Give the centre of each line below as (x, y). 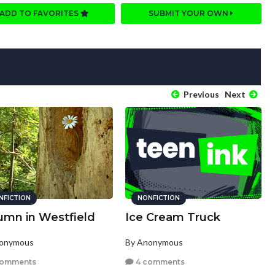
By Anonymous (154, 242)
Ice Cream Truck (172, 218)
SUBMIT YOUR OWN (190, 14)
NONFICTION (158, 198)
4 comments (159, 261)
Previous (200, 95)
